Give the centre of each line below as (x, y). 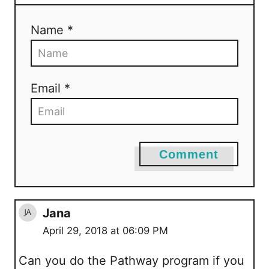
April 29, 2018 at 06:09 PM (105, 231)
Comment (189, 155)
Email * (50, 89)
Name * (52, 30)
